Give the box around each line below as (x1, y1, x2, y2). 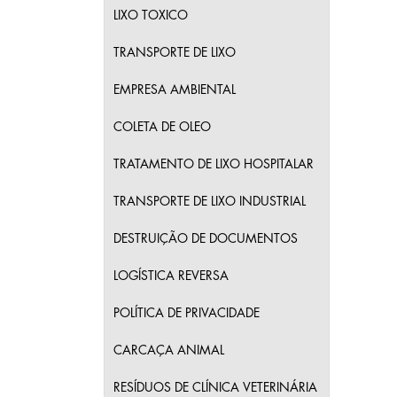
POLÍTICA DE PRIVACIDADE (113, 307, 260, 319)
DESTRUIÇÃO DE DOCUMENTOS (113, 232, 298, 245)
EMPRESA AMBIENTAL (113, 83, 236, 96)
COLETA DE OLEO (113, 121, 211, 133)
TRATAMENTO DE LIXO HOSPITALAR (113, 158, 314, 170)
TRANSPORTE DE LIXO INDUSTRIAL (113, 195, 306, 207)
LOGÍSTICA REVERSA (113, 269, 229, 282)
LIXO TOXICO (113, 9, 188, 21)
